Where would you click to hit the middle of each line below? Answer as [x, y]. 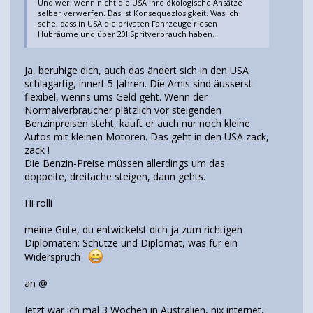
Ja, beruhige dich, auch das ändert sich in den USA [137, 70]
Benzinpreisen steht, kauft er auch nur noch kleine [137, 123]
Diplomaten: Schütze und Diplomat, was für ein [131, 242]
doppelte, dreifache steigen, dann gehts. [115, 176]
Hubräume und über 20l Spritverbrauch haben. [126, 34]
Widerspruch [57, 256]
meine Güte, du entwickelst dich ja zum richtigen [133, 229]
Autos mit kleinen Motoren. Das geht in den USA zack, [147, 136]
